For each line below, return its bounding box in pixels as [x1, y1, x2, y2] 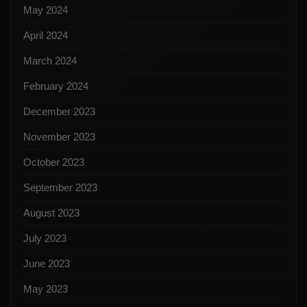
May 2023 [23, 282, 68, 295]
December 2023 [23, 105, 95, 117]
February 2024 [23, 79, 88, 92]
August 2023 [23, 206, 79, 219]
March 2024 [23, 54, 77, 66]
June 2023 [23, 257, 70, 269]
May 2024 [23, 3, 68, 16]
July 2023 [23, 232, 66, 244]
